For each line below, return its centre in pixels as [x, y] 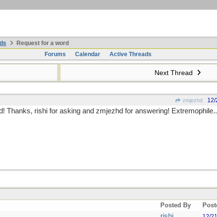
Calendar [87, 54]
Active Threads [130, 54]
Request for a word [42, 43]
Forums [55, 54]
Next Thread [174, 73]
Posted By [176, 205]
